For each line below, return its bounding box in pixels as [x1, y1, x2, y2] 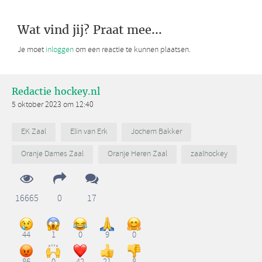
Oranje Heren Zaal [107, 148, 167, 160]
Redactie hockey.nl [12, 85, 100, 98]
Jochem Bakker [131, 126, 182, 138]
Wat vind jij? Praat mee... [18, 22, 162, 38]
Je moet [18, 44, 46, 56]
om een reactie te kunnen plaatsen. [74, 44, 191, 56]
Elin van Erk [70, 126, 108, 138]
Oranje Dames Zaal [21, 148, 84, 160]
